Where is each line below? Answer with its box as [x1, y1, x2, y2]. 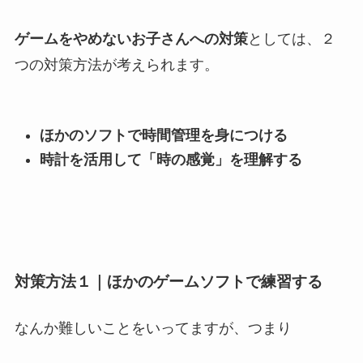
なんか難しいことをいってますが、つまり [14, 320, 292, 337]
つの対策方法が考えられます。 [14, 56, 219, 73]
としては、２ [247, 30, 335, 47]
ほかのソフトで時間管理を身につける [40, 126, 288, 143]
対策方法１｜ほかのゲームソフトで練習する [14, 272, 322, 290]
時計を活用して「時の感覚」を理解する [40, 152, 303, 169]
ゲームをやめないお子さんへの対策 [14, 30, 248, 47]
